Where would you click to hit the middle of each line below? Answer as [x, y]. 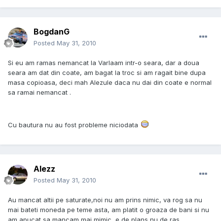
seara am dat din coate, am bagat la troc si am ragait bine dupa [107, 73]
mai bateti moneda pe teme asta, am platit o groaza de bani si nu [109, 210]
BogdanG [52, 32]
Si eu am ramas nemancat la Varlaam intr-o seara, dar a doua [104, 63]
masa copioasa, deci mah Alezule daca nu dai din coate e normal [110, 83]
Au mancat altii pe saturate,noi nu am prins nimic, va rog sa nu [105, 200]
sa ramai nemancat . [39, 92]
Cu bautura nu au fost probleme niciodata [74, 125]
